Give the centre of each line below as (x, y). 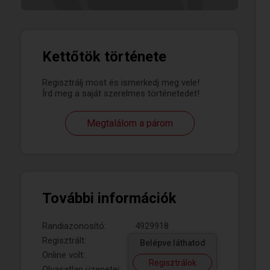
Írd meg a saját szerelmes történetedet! (121, 93)
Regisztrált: (64, 240)
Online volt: (64, 255)
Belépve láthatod (172, 243)
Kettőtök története (104, 57)
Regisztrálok (172, 263)
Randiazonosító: (74, 226)
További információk (109, 198)
